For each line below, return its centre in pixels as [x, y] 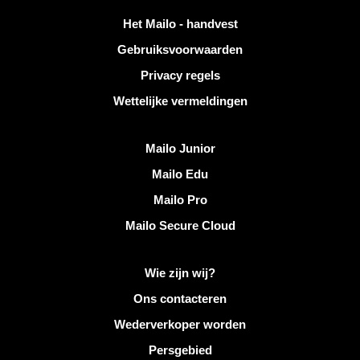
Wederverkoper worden [180, 324]
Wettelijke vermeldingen [180, 101]
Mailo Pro [180, 200]
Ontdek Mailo [51, 145]
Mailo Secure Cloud [180, 225]
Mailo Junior [180, 148]
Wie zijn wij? [180, 273]
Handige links [52, 20]
